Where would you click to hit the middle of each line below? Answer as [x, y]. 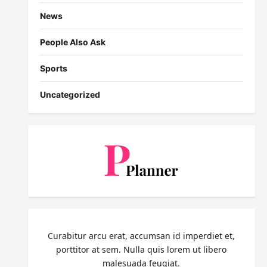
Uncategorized [70, 95]
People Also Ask [72, 42]
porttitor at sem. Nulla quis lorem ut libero [142, 250]
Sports [53, 69]
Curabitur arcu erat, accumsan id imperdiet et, [142, 236]
